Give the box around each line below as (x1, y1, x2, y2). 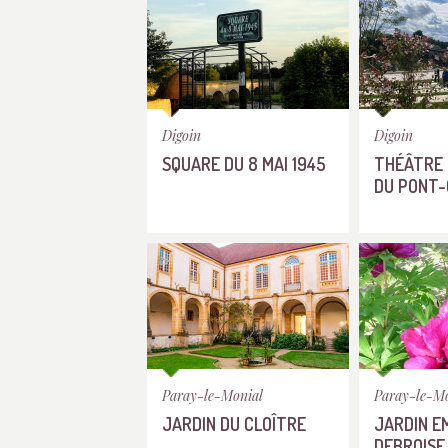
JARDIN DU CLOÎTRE (162, 412, 306, 435)
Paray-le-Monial (162, 386, 263, 405)
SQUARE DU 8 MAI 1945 (162, 152, 326, 175)
